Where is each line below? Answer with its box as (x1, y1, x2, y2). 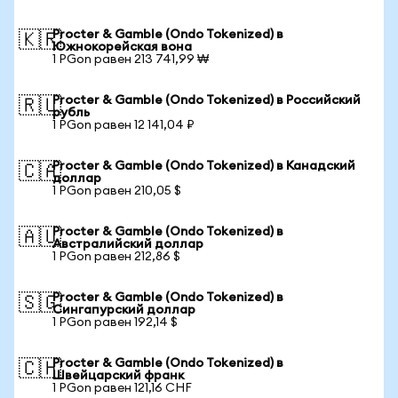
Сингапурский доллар (52, 304, 195, 316)
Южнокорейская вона (52, 41, 192, 53)
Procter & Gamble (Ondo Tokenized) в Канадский (52, 160, 355, 172)
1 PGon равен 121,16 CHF (52, 382, 192, 394)
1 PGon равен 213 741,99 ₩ (52, 53, 209, 66)
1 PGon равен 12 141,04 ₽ (52, 119, 195, 131)
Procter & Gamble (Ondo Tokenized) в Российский (52, 94, 361, 107)
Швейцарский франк (52, 370, 184, 382)
